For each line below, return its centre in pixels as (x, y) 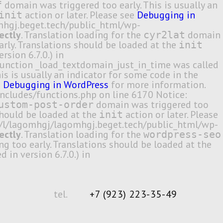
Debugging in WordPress (56, 85)
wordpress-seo (182, 134)
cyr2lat (164, 35)
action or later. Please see (80, 15)
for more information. (157, 85)
